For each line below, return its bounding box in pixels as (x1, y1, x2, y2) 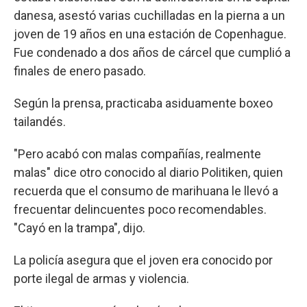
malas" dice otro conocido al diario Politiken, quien (14, 165, 283, 180)
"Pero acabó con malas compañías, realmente (14, 147, 261, 161)
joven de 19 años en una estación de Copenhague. (14, 27, 286, 41)
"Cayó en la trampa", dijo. (14, 221, 145, 235)
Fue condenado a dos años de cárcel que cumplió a (14, 45, 291, 60)
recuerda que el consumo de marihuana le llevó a (14, 184, 278, 198)
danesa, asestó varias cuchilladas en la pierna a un (14, 8, 285, 23)
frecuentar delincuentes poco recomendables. (14, 202, 267, 217)
